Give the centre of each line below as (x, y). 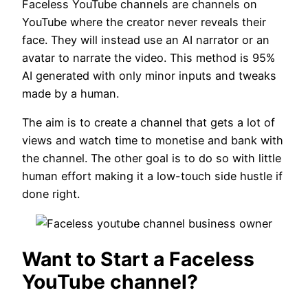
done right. (51, 194)
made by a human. (70, 94)
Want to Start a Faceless (138, 260)
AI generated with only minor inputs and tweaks (149, 76)
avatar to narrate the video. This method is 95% (148, 58)
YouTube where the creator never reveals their (144, 22)
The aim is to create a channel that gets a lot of (148, 123)
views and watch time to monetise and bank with (153, 141)
